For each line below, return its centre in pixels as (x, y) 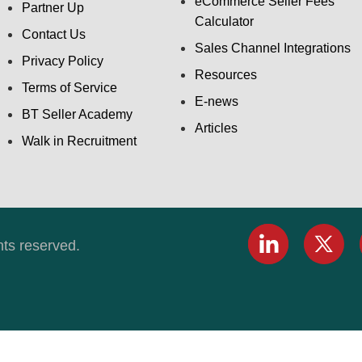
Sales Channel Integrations (273, 48)
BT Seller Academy (78, 114)
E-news (217, 101)
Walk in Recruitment (80, 141)
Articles (217, 128)
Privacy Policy (63, 61)
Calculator (225, 21)
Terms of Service (70, 87)
